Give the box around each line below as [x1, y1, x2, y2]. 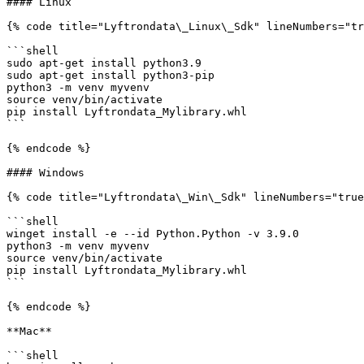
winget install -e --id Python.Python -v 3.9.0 [6, 227, 299, 240]
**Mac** [6, 325, 52, 337]
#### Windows [6, 167, 84, 179]
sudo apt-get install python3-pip [6, 69, 214, 81]
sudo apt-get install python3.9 [6, 57, 201, 69]
